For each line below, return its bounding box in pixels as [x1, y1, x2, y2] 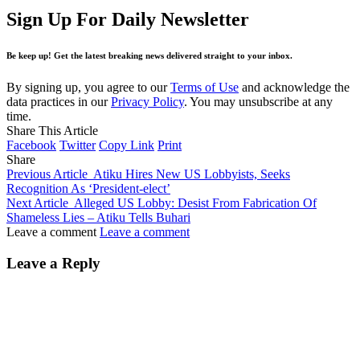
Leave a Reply [6, 254, 100, 272]
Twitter [59, 137, 96, 152]
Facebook [6, 137, 56, 152]
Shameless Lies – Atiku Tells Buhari [6, 210, 190, 224]
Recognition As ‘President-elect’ [6, 181, 170, 195]
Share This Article [6, 123, 98, 137]
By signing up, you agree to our [6, 80, 170, 94]
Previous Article [6, 166, 88, 181]
